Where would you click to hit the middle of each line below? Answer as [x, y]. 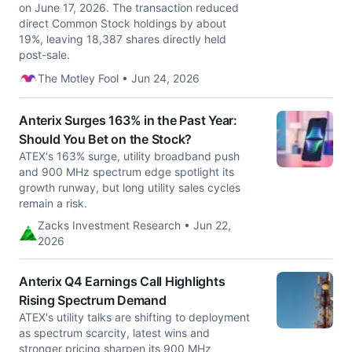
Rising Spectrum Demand [93, 300]
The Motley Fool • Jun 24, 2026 [119, 78]
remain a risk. [53, 203]
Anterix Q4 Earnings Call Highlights [122, 281]
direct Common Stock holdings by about [123, 23]
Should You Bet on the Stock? [105, 139]
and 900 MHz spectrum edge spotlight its [126, 172]
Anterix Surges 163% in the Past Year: [128, 120]
